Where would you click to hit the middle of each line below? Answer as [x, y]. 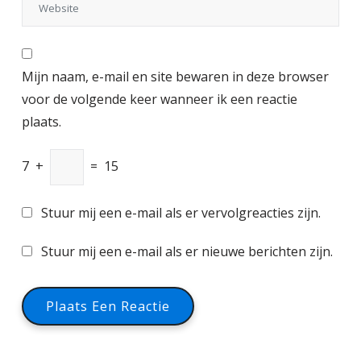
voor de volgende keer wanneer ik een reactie [160, 99]
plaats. [41, 122]
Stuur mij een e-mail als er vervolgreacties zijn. [181, 213]
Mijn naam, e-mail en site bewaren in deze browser [175, 77]
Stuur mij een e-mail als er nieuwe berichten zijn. [187, 251]
